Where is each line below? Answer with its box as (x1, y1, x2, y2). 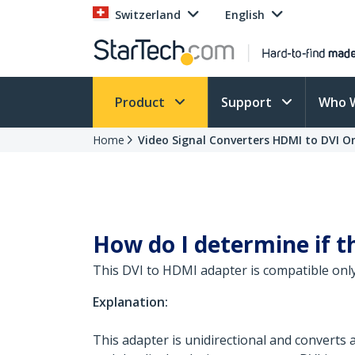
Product (115, 94, 168, 111)
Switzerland (115, 7, 181, 22)
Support (221, 94, 275, 111)
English (225, 7, 265, 22)
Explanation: (93, 293, 168, 311)
